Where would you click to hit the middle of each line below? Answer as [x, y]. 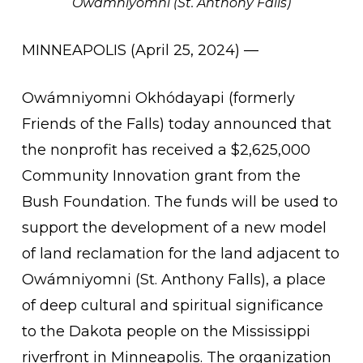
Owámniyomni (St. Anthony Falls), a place [173, 280]
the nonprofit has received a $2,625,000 [166, 150]
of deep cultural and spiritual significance [172, 305]
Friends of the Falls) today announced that [176, 124]
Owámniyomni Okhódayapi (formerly [158, 98]
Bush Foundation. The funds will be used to [179, 202]
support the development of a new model [174, 228]
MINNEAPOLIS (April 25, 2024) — [142, 50]
